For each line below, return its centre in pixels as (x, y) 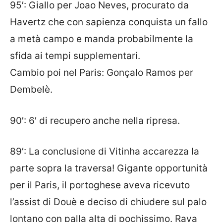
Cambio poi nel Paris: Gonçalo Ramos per (102, 73)
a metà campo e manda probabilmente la (102, 39)
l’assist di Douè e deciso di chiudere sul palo (108, 202)
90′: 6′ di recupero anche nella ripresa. (95, 120)
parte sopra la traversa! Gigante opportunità (109, 168)
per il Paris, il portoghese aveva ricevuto (100, 185)
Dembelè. (31, 90)
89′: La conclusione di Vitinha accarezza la (105, 152)
